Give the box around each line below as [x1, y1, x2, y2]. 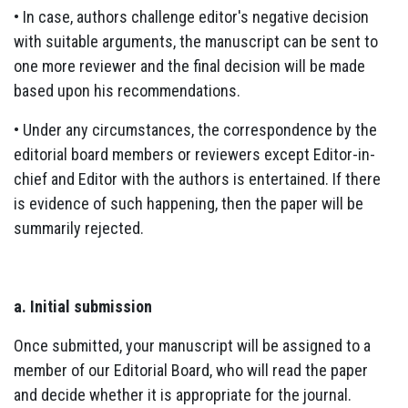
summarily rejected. [14, 218, 144, 238]
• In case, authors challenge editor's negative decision [14, 6, 369, 26]
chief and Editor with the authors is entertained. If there [14, 168, 381, 189]
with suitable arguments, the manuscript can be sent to [14, 31, 378, 51]
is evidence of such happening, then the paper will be [14, 193, 363, 213]
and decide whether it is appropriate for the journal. [14, 384, 352, 404]
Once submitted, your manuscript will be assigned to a [14, 335, 371, 355]
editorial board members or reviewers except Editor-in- [14, 144, 375, 164]
